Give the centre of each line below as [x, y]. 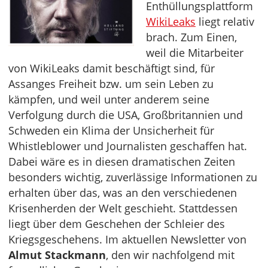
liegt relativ [225, 22]
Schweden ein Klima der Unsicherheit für [111, 131]
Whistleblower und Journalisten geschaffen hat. [128, 146]
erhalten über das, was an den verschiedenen [123, 193]
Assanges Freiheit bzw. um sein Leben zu [111, 84]
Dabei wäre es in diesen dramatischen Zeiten [122, 162]
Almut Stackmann [57, 255]
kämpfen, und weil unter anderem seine [109, 100]
